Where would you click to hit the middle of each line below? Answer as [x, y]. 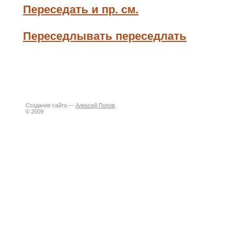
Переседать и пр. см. [81, 9]
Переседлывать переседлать [105, 36]
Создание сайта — [51, 105]
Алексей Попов [95, 105]
